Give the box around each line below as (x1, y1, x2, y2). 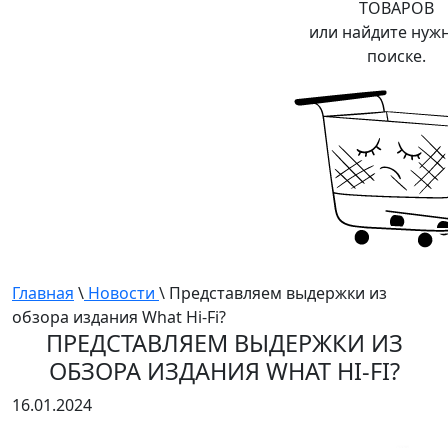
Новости (84, 282, 159, 305)
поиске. (366, 45, 426, 68)
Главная (12, 282, 74, 305)
